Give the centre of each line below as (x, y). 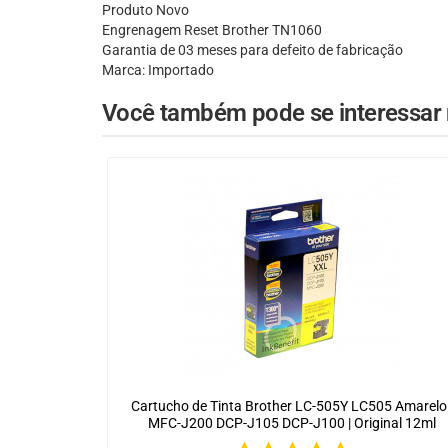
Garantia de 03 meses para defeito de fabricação (252, 50)
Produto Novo (145, 10)
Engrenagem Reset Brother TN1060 (212, 30)
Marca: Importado (158, 70)
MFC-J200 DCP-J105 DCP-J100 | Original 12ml (292, 423)
